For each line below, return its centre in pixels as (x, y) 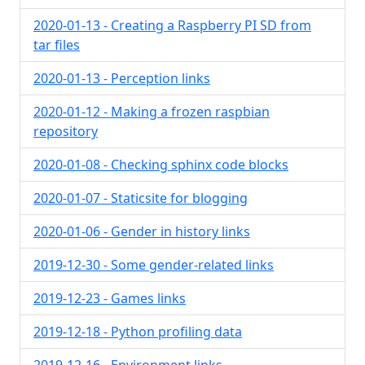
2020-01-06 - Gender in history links (142, 231)
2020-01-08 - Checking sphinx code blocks (161, 165)
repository (66, 131)
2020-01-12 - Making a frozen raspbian (152, 112)
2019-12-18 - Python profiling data (138, 332)
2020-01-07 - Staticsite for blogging (141, 198)
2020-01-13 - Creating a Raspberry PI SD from (172, 25)
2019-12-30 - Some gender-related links (154, 265)
